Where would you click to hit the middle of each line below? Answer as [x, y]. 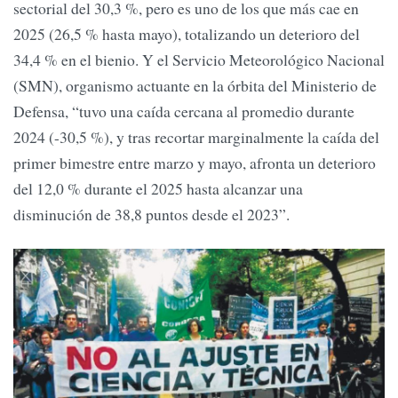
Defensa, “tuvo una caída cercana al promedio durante [184, 111]
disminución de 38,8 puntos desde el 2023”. [151, 214]
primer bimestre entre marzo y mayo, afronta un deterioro [195, 162]
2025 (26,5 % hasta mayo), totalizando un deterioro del [187, 33]
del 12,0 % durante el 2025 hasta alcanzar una [158, 188]
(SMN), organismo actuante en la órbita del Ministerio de [195, 85]
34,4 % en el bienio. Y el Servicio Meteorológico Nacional [199, 59]
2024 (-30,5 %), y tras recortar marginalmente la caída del [196, 136]
